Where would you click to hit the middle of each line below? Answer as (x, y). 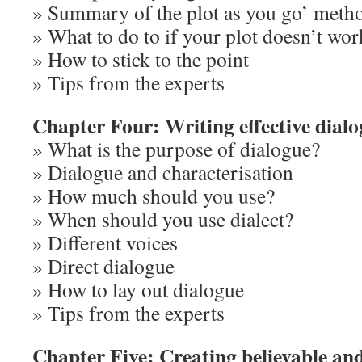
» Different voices (105, 242)
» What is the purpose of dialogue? (176, 149)
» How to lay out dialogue (138, 289)
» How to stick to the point (141, 59)
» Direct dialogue (103, 266)
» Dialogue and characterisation (163, 172)
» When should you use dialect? (163, 219)
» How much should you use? (154, 196)
